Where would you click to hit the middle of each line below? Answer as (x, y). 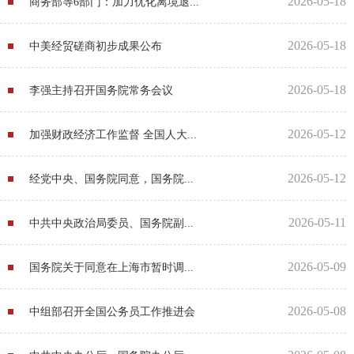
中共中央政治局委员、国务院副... (111, 223)
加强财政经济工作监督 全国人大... (113, 134)
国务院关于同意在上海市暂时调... (111, 267)
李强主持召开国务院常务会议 (101, 90)
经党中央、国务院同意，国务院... (111, 179)
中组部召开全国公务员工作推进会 (112, 311)
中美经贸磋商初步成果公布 (96, 46)
